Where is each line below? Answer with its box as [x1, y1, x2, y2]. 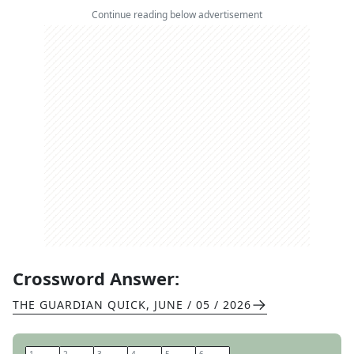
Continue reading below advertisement [92, 8, 262, 21]
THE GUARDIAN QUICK [13, 297, 146, 312]
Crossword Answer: [13, 266, 179, 290]
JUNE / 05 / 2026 [154, 297, 251, 312]
